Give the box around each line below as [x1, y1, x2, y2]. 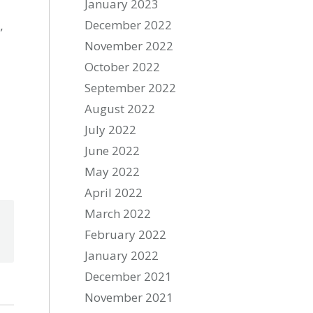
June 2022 [85, 143, 140, 159]
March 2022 [85, 205, 152, 221]
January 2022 [85, 247, 159, 263]
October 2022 [85, 59, 161, 75]
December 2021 [85, 268, 173, 284]
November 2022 [85, 38, 174, 54]
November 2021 [85, 289, 174, 305]
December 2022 [85, 17, 173, 33]
